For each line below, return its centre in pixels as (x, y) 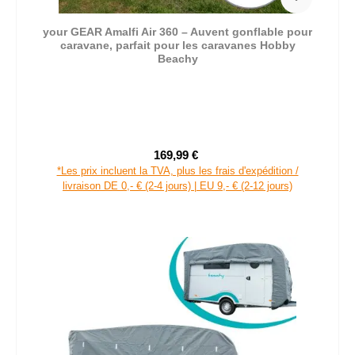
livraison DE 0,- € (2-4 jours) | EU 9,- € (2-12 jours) (177, 185)
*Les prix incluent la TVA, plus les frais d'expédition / (177, 170)
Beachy (177, 58)
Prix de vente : (212, 162)
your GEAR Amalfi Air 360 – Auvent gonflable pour (177, 31)
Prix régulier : (235, 162)
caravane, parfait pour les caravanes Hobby (177, 45)
